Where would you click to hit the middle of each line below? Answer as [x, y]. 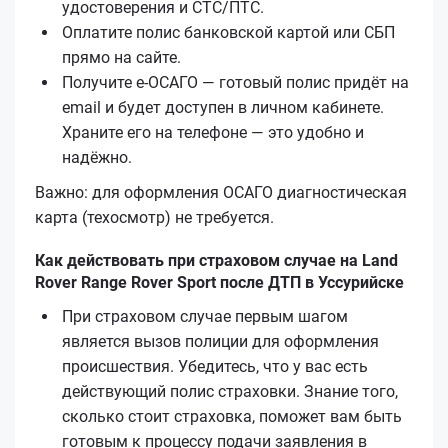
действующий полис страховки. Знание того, [230, 391]
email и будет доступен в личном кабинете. [223, 107]
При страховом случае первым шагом [205, 316]
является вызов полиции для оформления [220, 341]
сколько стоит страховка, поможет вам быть [232, 416]
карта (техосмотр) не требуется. [154, 217]
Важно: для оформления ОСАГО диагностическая [221, 192]
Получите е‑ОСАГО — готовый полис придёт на [235, 82]
